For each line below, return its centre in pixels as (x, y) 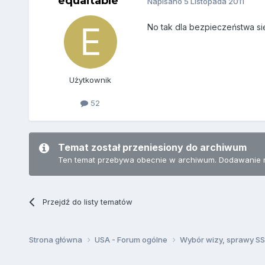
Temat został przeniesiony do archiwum (152, 147)
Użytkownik (91, 80)
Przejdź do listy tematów (87, 201)
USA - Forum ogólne (132, 239)
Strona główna (56, 239)
